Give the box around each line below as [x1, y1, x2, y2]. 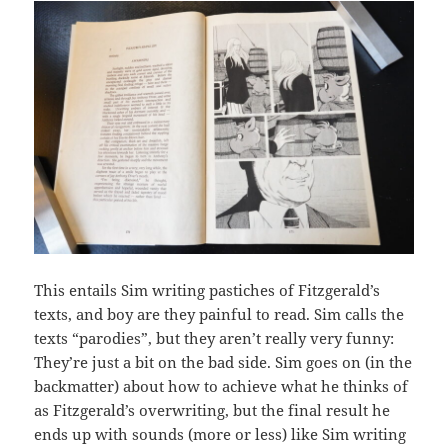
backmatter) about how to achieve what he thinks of [34, 375, 409, 396]
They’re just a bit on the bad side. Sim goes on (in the [34, 351, 413, 372]
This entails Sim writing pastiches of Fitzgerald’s [34, 279, 381, 300]
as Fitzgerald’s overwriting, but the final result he [34, 399, 391, 420]
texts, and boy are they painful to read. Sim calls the [34, 303, 405, 324]
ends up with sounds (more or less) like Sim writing [34, 423, 407, 444]
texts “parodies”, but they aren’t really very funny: [34, 327, 395, 348]
